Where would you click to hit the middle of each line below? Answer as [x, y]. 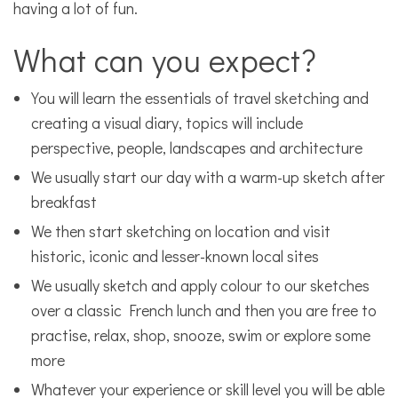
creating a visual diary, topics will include [167, 122]
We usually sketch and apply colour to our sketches [200, 285]
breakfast [64, 201]
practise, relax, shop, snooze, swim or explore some [201, 334]
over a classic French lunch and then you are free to [204, 310]
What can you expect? [165, 60]
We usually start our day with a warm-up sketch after [208, 176]
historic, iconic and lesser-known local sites [175, 255]
